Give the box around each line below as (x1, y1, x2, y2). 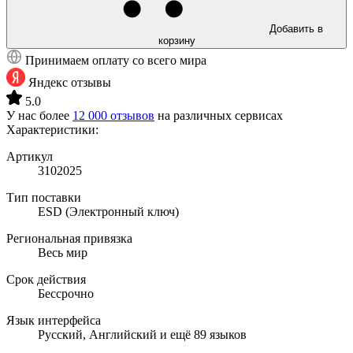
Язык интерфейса (6, 313, 101, 327)
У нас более (6, 108, 72, 122)
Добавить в (269, 22, 323, 35)
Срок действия (6, 272, 86, 286)
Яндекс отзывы (28, 75, 111, 89)
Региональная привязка (6, 231, 132, 245)
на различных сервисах (154, 108, 283, 122)
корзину (158, 34, 195, 46)
